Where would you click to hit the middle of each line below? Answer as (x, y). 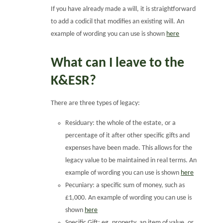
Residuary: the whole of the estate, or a (121, 123)
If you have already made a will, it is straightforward (123, 9)
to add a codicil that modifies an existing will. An (118, 21)
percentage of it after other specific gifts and (128, 135)
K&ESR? (74, 81)
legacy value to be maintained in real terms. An (131, 160)
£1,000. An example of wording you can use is (129, 198)
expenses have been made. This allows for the (129, 148)
